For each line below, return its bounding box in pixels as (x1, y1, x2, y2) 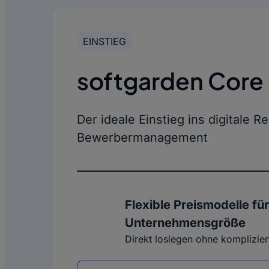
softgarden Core (77, 66, 264, 95)
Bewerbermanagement (77, 130, 208, 145)
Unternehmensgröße (125, 216, 246, 230)
